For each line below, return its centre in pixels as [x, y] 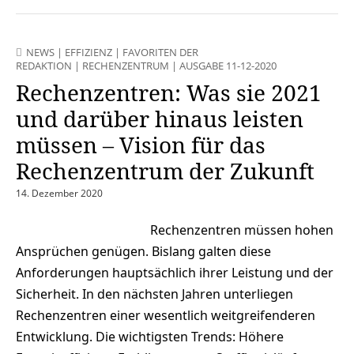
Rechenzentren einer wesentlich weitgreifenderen [166, 315]
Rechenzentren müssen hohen [242, 230]
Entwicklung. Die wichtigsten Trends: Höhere [150, 336]
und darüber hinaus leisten [160, 118]
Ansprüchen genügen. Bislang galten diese [143, 251]
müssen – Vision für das [141, 144]
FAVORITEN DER [160, 52]
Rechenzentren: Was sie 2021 [169, 92]
